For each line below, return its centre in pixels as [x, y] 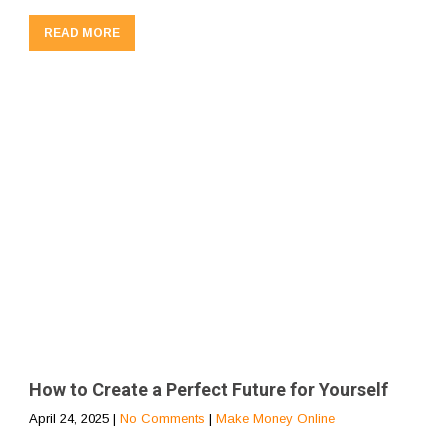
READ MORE [82, 32]
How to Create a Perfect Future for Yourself [208, 389]
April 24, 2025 [69, 418]
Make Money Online [275, 418]
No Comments [162, 418]
